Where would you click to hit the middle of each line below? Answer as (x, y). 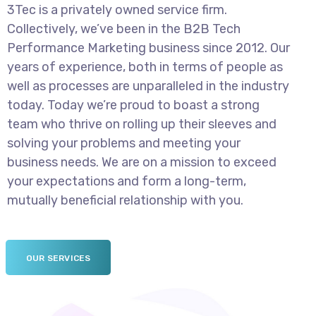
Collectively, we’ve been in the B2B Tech (124, 29)
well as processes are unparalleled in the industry (148, 86)
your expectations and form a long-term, (127, 181)
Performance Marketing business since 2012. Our (148, 48)
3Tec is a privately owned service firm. (117, 10)
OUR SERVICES (59, 258)
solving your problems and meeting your (124, 143)
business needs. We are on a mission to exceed (142, 162)
